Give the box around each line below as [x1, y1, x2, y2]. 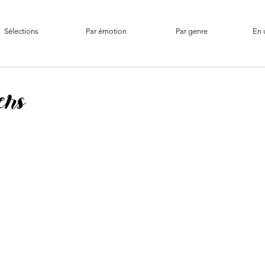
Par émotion [86, 27, 127, 35]
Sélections [4, 27, 38, 35]
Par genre [175, 27, 208, 35]
